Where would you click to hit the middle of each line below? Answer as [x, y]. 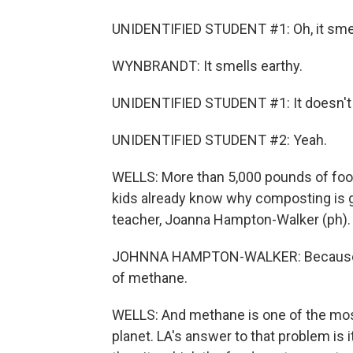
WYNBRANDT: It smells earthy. [207, 66]
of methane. [150, 278]
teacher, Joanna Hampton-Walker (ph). [231, 219]
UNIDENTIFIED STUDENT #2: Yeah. [219, 140]
